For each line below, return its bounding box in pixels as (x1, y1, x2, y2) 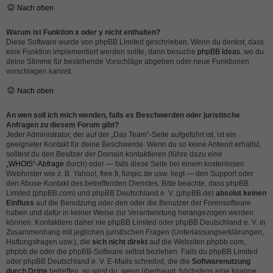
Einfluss (6, 199, 34, 207)
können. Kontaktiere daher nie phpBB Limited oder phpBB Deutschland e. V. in (6, 218, 266, 227)
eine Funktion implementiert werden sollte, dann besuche (6, 48, 197, 56)
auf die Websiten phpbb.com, (147, 238, 246, 246)
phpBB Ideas (197, 48, 240, 56)
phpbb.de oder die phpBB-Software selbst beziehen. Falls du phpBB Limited (6, 247, 258, 256)
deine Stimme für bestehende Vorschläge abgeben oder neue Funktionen (6, 57, 249, 66)
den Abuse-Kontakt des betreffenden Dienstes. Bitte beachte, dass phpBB (6, 179, 249, 188)
